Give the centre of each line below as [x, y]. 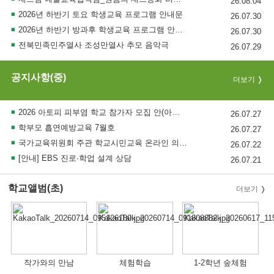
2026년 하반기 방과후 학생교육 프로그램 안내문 [97, 29]
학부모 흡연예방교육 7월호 [67, 127]
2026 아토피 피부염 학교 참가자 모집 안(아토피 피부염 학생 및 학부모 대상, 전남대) [95, 112]
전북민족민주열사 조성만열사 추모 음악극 [94, 45]
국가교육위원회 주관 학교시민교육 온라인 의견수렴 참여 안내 [99, 143]
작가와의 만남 [49, 263]
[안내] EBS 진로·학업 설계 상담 [75, 158]
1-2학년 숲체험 [221, 263]
